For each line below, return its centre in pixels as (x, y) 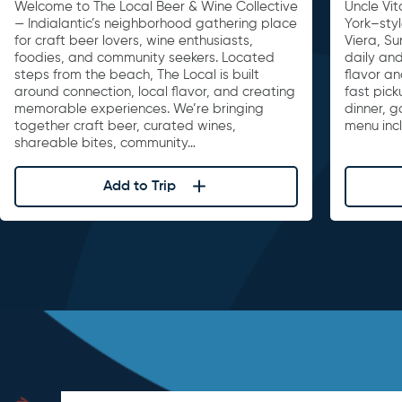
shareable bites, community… (105, 144)
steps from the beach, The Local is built (137, 75)
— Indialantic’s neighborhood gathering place (156, 24)
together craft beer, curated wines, (125, 127)
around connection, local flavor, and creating (155, 92)
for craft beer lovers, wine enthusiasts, (134, 41)
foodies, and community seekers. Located (144, 58)
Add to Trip (139, 186)
